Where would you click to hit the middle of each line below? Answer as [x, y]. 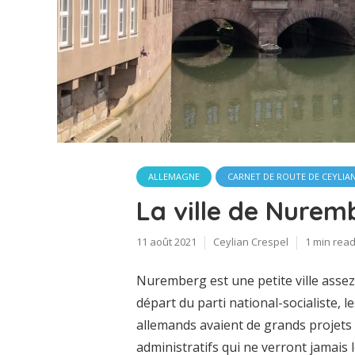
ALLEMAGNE [174, 177]
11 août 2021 [166, 242]
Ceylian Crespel [251, 242]
